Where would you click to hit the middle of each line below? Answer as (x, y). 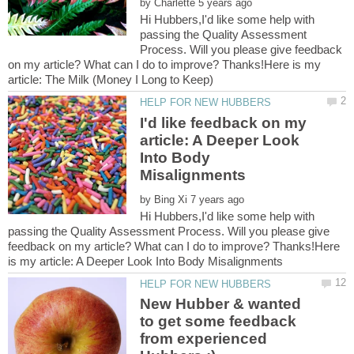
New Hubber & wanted (221, 304)
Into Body (175, 157)
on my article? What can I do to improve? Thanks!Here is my (164, 65)
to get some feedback (218, 322)
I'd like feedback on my (224, 122)
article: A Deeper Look (220, 140)
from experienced (204, 339)
